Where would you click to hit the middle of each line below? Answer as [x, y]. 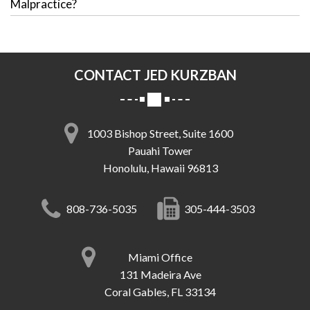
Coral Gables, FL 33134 [160, 292]
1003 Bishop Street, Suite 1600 [160, 134]
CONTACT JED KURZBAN [155, 75]
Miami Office [160, 257]
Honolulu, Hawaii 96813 [160, 168]
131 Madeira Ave [160, 275]
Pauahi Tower [160, 151]
